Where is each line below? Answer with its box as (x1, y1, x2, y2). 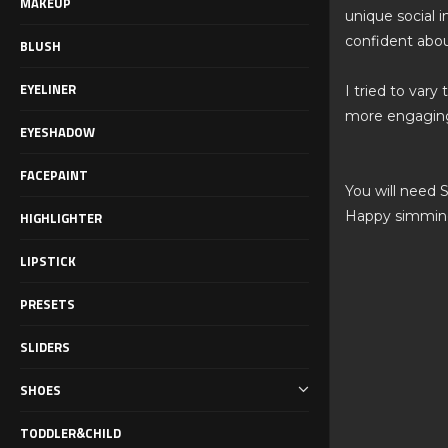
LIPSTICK (20, 250, 76, 271)
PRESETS (20, 293, 75, 314)
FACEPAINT (20, 164, 88, 185)
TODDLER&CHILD (20, 422, 121, 443)
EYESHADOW (20, 121, 95, 142)
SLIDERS (20, 336, 70, 357)
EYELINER (20, 78, 76, 99)
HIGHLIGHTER (20, 207, 102, 228)
